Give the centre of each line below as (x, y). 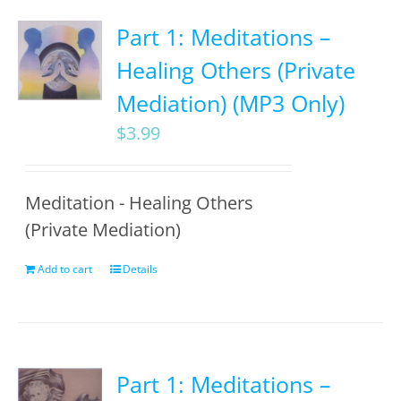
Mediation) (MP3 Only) (231, 103)
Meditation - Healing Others (140, 203)
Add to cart (65, 269)
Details (141, 269)
